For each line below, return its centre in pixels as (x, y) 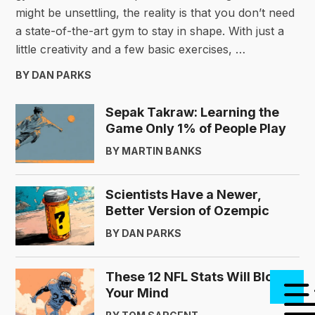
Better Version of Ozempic (187, 211)
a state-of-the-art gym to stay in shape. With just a (150, 31)
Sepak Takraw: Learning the (192, 112)
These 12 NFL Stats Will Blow (194, 277)
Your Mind (137, 293)
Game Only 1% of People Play (196, 129)
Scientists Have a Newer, (184, 195)
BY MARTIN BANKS (154, 151)
